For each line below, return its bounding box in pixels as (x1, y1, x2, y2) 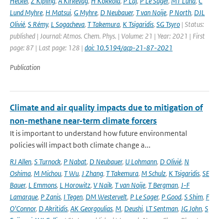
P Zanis (41, 192, 61, 201)
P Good (161, 192, 181, 201)
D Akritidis (39, 204, 67, 213)
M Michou (34, 169, 61, 178)
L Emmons (28, 180, 57, 190)
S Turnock (34, 157, 61, 166)
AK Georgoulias (70, 204, 112, 213)
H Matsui (45, 8, 71, 17)
